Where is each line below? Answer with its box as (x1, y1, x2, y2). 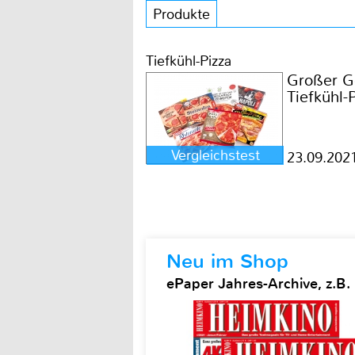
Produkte (153, 5, 210, 24)
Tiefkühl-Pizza (146, 52, 231, 71)
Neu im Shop (166, 248, 288, 274)
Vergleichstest (170, 146, 260, 165)
